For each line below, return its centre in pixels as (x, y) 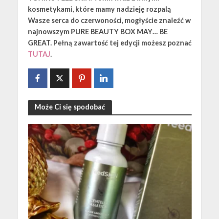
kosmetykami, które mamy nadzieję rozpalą (99, 9)
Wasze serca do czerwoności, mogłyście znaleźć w (109, 20)
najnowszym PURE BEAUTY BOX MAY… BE (98, 31)
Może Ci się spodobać (70, 107)
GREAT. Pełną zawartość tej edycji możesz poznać (109, 43)
